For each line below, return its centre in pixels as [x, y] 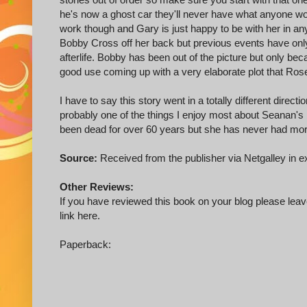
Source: [78, 158]
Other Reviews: [97, 187]
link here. [80, 216]
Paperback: [85, 245]
